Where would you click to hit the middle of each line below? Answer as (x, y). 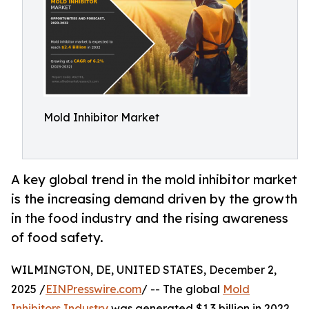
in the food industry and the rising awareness (150, 218)
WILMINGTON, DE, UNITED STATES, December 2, (144, 270)
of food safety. (57, 238)
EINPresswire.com (93, 289)
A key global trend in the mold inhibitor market (154, 180)
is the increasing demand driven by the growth (154, 199)
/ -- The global (182, 289)
